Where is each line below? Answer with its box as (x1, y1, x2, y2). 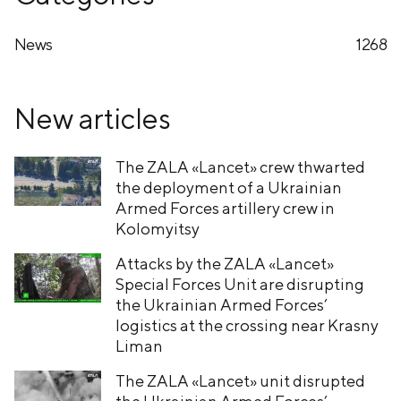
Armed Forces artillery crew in (115, 198, 335, 218)
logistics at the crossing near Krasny (115, 315, 379, 335)
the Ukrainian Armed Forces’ (115, 294, 328, 314)
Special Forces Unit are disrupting (115, 274, 364, 294)
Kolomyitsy (115, 218, 200, 238)
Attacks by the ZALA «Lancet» (115, 253, 334, 273)
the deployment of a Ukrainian (115, 177, 342, 197)
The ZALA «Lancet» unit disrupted (115, 371, 365, 390)
